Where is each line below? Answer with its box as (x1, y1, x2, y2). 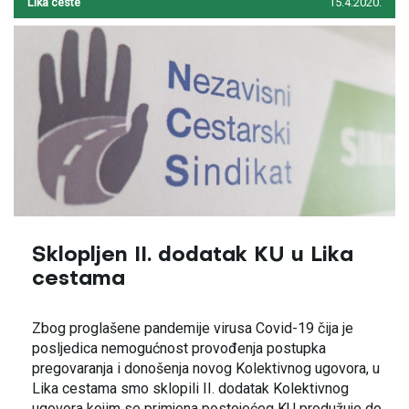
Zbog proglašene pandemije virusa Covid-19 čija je (32, 320, 353, 337)
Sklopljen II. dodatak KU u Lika (32, 246, 353, 266)
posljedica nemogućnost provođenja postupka (32, 340, 326, 357)
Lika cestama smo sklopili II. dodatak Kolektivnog (32, 380, 349, 397)
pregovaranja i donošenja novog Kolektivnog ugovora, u (32, 360, 380, 377)
